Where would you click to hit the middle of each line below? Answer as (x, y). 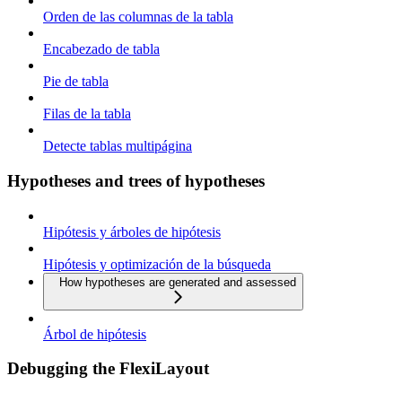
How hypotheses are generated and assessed (178, 282)
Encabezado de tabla (101, 49)
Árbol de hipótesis (95, 334)
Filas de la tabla (87, 114)
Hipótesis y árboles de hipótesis (132, 232)
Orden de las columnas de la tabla (138, 17)
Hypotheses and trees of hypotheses (136, 180)
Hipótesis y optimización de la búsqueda (157, 264)
